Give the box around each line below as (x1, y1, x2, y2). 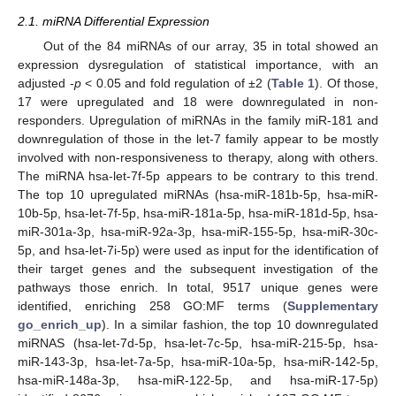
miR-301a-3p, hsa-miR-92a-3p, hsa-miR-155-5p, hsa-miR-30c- (18, 225, 378, 239)
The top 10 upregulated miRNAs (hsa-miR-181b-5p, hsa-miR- (18, 187, 378, 202)
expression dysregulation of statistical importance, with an (18, 57, 378, 72)
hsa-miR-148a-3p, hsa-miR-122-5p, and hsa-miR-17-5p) (18, 373, 378, 387)
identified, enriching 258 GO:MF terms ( (18, 299, 287, 313)
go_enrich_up (18, 317, 102, 331)
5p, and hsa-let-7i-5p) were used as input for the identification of (18, 243, 378, 257)
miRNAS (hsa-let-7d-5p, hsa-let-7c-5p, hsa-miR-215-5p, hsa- (18, 336, 378, 350)
